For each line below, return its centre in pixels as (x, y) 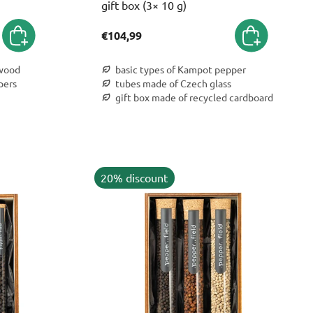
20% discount (134, 178)
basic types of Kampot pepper (180, 69)
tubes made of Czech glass (173, 83)
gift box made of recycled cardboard (194, 97)
